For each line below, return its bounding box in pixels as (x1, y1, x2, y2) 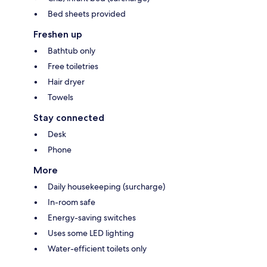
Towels (48, 92, 73, 103)
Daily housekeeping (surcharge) (48, 181, 165, 193)
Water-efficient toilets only (48, 243, 147, 254)
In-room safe (48, 197, 95, 208)
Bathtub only (48, 45, 95, 57)
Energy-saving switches (48, 212, 136, 223)
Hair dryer (48, 76, 85, 88)
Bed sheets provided (48, 8, 126, 20)
